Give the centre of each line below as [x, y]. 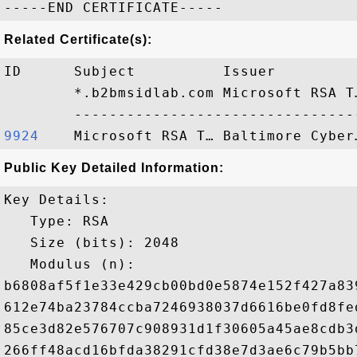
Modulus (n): [74, 264]
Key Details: [57, 200]
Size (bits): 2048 [92, 243]
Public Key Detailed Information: [114, 168]
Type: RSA [57, 221]
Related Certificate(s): [78, 39]
